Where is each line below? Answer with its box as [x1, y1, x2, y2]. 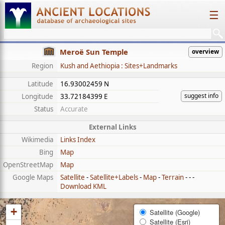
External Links [88, 123, 137, 132]
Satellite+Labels [90, 173, 138, 182]
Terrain [162, 173, 184, 182]
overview [192, 47, 219, 56]
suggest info [184, 91, 218, 100]
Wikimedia [22, 135, 53, 144]
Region [32, 61, 53, 70]
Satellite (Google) [148, 207, 200, 217]
